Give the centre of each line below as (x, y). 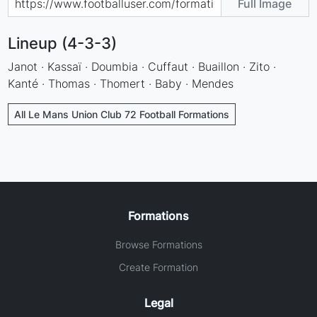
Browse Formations (158, 244)
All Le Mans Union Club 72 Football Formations (122, 114)
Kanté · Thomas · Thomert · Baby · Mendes (121, 83)
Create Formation (158, 267)
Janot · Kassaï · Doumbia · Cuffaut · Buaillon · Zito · (142, 66)
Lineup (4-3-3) (63, 43)
